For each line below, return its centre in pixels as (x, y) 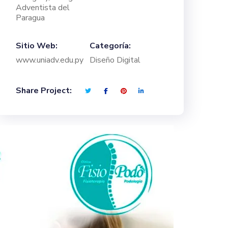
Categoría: (110, 46)
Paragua (30, 18)
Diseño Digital (115, 60)
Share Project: (44, 91)
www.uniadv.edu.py (50, 60)
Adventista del (43, 8)
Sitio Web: (37, 46)
